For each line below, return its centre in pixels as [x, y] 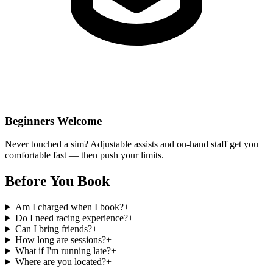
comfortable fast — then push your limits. [84, 155]
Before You [41, 181]
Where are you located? [60, 262]
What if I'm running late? [63, 251]
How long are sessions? [60, 240]
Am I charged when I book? [69, 207]
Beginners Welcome [53, 121]
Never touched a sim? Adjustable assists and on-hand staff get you [132, 144]
